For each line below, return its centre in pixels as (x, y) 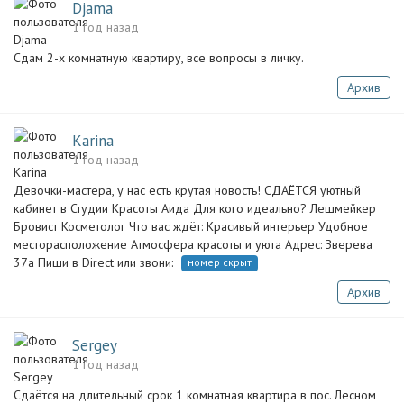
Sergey (95, 345)
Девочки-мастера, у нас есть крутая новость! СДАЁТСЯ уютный (187, 190)
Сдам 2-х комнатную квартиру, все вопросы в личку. (159, 58)
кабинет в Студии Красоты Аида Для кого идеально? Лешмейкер (195, 208)
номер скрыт (220, 262)
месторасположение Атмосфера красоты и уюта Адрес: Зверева (193, 244)
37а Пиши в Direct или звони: (95, 262)
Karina (93, 141)
